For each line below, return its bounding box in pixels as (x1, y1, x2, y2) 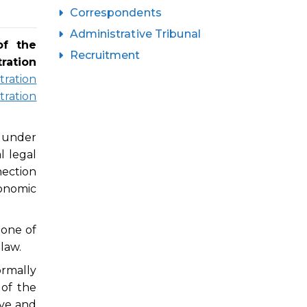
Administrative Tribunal (69, 27, 201, 40)
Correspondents (69, 5, 162, 19)
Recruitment (69, 48, 140, 62)
